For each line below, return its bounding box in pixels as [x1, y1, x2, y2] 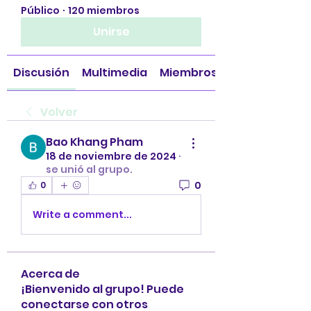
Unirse [92, 24, 130, 40]
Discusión [13, 65, 69, 81]
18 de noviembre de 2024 [46, 149, 176, 163]
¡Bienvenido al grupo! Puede [21, 281, 184, 297]
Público [21, 3, 60, 17]
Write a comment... [33, 207, 132, 221]
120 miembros [68, 3, 140, 17]
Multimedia [82, 65, 147, 81]
